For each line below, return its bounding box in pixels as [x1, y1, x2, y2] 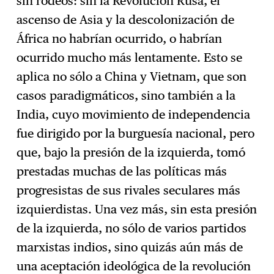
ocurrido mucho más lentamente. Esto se [17, 50, 243, 65]
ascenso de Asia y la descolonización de [17, 12, 235, 27]
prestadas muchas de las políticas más [17, 163, 228, 179]
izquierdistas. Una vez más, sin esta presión [17, 201, 257, 217]
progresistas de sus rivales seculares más [17, 182, 241, 198]
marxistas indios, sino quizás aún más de [17, 239, 243, 254]
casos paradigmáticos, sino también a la [17, 87, 236, 103]
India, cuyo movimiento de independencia [17, 106, 251, 122]
